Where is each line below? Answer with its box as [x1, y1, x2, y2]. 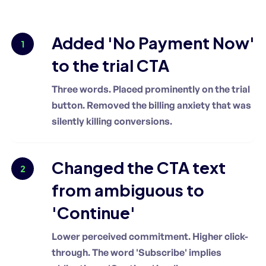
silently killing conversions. [52, 115, 172, 127]
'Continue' [52, 202, 135, 223]
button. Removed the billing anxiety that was [52, 99, 251, 111]
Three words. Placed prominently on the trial [52, 83, 250, 95]
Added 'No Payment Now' [52, 32, 255, 53]
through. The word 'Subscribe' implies [52, 246, 221, 258]
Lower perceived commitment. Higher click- [52, 230, 248, 242]
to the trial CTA [52, 55, 169, 75]
